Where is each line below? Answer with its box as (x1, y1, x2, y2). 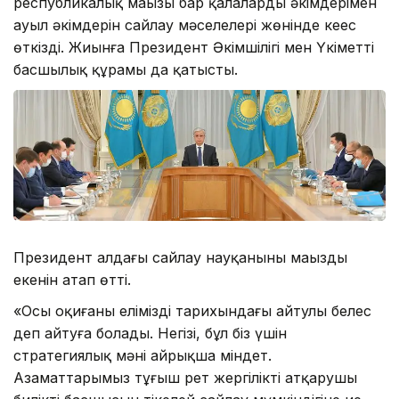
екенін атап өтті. (13, 270, 131, 289)
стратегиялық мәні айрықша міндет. (13, 346, 272, 364)
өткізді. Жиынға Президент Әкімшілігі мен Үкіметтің (13, 37, 374, 56)
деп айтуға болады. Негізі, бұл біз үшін (13, 323, 287, 342)
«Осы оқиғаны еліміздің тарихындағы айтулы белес (13, 301, 371, 320)
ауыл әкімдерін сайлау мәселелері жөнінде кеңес (13, 15, 356, 34)
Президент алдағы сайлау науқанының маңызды (13, 248, 347, 266)
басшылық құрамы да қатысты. (13, 60, 238, 78)
